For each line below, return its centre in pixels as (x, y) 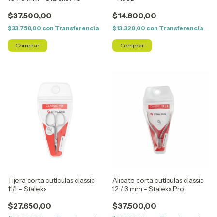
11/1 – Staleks (27, 189)
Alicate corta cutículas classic (158, 180)
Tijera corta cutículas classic (51, 180)
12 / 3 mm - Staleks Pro (148, 189)
